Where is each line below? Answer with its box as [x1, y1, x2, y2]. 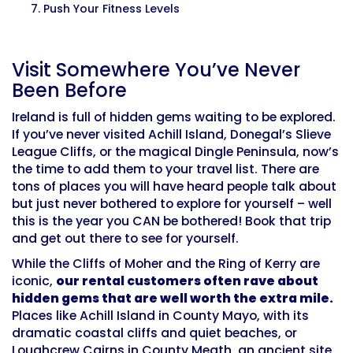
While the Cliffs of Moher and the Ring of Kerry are [12, 255, 320, 273]
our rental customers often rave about [56, 272, 318, 291]
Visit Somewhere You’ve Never [12, 57, 300, 84]
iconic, [12, 272, 56, 291]
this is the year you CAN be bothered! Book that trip [12, 212, 331, 231]
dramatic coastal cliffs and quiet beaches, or [12, 324, 297, 343]
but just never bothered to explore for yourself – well [12, 195, 332, 214]
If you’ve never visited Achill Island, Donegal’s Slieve [12, 125, 331, 144]
